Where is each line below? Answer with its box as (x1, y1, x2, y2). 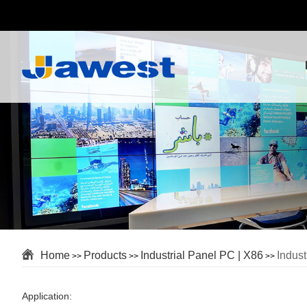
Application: (22, 290, 72, 302)
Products (84, 249, 127, 261)
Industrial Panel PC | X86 (140, 249, 263, 261)
